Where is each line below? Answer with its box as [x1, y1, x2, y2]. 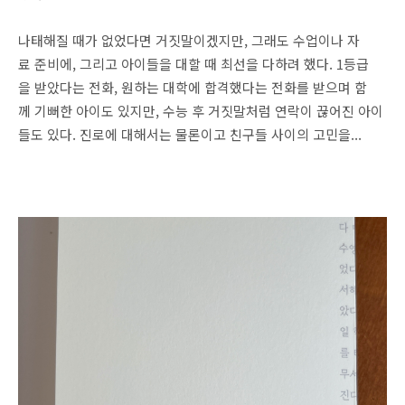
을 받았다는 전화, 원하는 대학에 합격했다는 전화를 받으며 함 [18, 78, 367, 97]
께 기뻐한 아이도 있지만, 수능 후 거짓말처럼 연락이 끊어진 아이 [18, 101, 383, 120]
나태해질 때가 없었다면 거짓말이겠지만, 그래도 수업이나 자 [18, 31, 360, 50]
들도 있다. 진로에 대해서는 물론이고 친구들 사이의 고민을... [18, 125, 362, 144]
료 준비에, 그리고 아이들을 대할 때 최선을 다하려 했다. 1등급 [18, 54, 369, 73]
